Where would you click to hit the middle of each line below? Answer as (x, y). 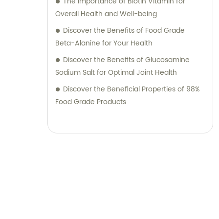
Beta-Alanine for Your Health (104, 44)
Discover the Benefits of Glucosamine (126, 60)
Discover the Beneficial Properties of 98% (131, 89)
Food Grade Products (91, 102)
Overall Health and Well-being (106, 14)
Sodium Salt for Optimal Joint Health (116, 73)
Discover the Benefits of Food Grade (124, 31)
